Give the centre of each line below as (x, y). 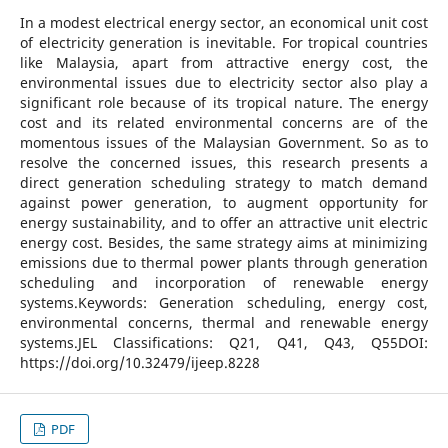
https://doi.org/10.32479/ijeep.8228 (139, 362)
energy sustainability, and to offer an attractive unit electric (224, 222)
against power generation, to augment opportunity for (224, 202)
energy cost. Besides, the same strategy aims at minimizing (224, 242)
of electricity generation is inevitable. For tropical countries (224, 42)
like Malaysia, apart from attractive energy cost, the (224, 62)
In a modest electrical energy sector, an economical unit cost (224, 22)
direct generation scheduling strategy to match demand (224, 182)
